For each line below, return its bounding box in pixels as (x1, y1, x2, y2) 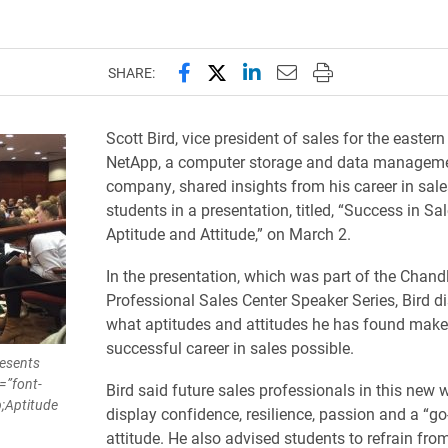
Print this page (311, 58, 442, 84)
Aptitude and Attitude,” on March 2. (105, 223, 351, 244)
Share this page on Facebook (176, 58, 434, 84)
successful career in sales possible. (105, 337, 354, 358)
